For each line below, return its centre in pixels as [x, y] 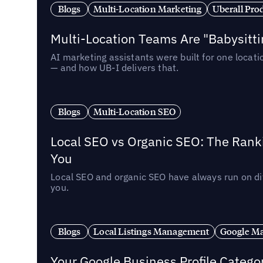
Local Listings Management [151, 231]
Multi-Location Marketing [148, 9]
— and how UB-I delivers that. [115, 68]
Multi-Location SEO [135, 111]
